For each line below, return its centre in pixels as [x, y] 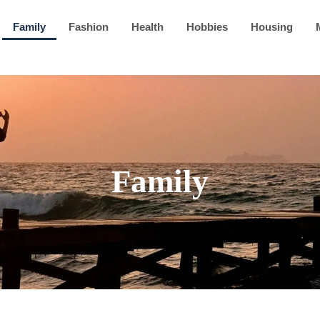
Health [147, 27]
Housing [272, 27]
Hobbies [207, 27]
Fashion [89, 27]
